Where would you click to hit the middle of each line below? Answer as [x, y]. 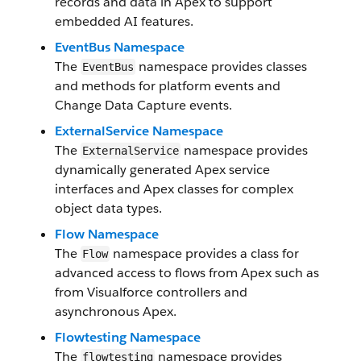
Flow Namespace [107, 234]
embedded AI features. [124, 21]
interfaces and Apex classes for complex [174, 189]
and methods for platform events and [168, 86]
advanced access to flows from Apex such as [187, 273]
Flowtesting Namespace [128, 337]
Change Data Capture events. [143, 105]
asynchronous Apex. [116, 311]
